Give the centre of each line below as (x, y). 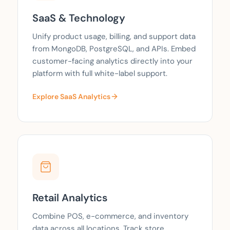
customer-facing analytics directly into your (112, 61)
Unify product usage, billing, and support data (114, 37)
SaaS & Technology (79, 18)
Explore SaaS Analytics (71, 97)
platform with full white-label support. (100, 74)
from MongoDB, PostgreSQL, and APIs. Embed (114, 49)
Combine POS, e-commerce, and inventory (110, 216)
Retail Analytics (70, 198)
